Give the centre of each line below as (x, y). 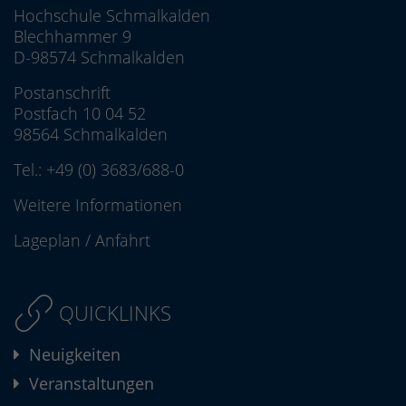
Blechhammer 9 (72, 37)
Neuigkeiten (75, 355)
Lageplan (47, 241)
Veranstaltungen (92, 384)
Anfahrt (123, 241)
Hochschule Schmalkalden (112, 16)
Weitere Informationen (98, 205)
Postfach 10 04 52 (80, 114)
